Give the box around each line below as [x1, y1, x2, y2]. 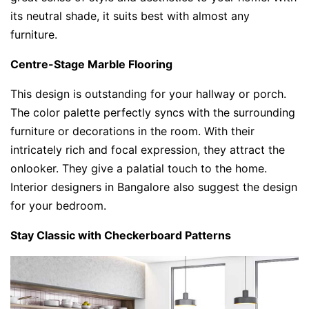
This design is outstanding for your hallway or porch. [10, 86, 286, 101]
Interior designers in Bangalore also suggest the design [10, 179, 297, 194]
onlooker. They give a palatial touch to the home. [10, 161, 267, 175]
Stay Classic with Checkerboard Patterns [10, 228, 231, 242]
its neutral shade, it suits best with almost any [10, 8, 250, 23]
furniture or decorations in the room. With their [10, 123, 255, 138]
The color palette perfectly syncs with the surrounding [10, 105, 295, 119]
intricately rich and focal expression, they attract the [10, 142, 285, 157]
